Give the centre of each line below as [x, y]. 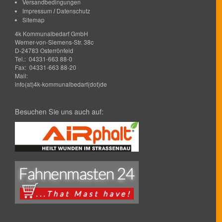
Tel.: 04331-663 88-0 [44, 58]
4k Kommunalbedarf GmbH [52, 33]
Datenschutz [73, 10]
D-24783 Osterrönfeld [44, 50]
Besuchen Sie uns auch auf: [59, 111]
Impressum [37, 10]
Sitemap [33, 19]
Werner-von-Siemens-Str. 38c [54, 42]
